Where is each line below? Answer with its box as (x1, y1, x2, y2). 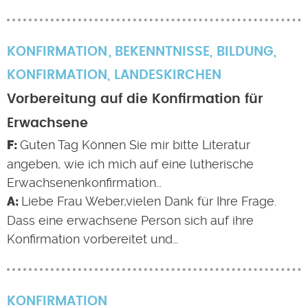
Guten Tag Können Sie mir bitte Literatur (19, 137, 250, 152)
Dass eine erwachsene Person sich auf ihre (7, 213, 254, 228)
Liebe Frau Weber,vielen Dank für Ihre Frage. (21, 194, 276, 208)
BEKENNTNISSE (114, 45, 210, 58)
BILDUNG (216, 45, 274, 58)
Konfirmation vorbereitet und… (7, 232, 178, 246)
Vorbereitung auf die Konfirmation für (7, 93, 263, 106)
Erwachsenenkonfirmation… (7, 175, 162, 190)
